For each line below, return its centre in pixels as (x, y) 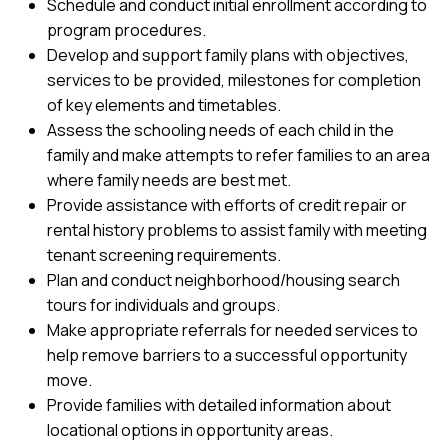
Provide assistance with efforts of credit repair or (227, 205)
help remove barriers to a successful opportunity (227, 355)
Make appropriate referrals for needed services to (232, 330)
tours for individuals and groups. (163, 305)
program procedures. (126, 30)
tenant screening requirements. (164, 255)
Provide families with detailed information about (219, 405)
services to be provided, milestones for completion (234, 80)
